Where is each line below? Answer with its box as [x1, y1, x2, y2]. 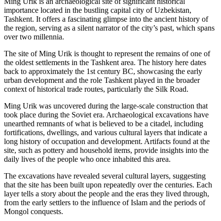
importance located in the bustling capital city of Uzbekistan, [4, 5, 191, 14]
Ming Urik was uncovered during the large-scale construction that [4, 101, 208, 110]
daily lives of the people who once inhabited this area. [4, 154, 171, 163]
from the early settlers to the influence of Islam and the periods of [4, 198, 205, 207]
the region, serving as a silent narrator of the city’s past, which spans [4, 23, 215, 32]
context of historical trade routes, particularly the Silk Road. [4, 84, 188, 93]
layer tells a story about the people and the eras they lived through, [4, 189, 209, 198]
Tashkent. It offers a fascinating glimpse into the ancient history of [4, 14, 208, 23]
